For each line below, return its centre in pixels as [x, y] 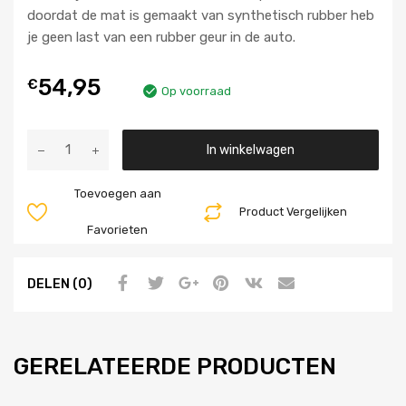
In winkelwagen [251, 149]
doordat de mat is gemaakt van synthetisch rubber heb [201, 15]
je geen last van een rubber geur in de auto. [161, 37]
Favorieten [118, 229]
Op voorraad [196, 92]
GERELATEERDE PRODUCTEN [175, 366]
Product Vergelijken [294, 211]
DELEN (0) [60, 284]
